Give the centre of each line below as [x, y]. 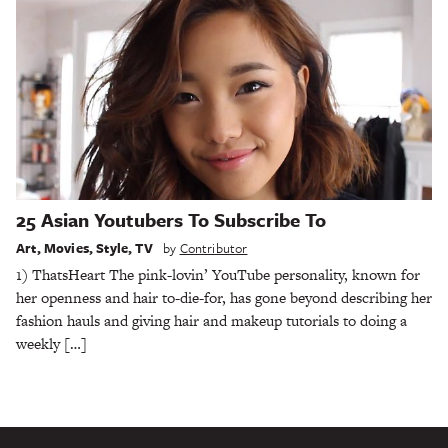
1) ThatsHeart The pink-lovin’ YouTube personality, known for [218, 274]
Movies [66, 247]
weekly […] [51, 343]
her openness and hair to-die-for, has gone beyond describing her [224, 297]
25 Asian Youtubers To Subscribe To [171, 220]
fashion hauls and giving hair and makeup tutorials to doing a [211, 320]
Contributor [213, 247]
